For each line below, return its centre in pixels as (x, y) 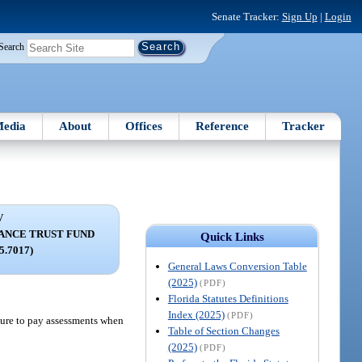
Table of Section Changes (223, 330)
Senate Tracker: (246, 16)
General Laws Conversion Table (237, 266)
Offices (143, 126)
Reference (223, 126)
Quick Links (232, 236)
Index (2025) (196, 314)
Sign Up (299, 16)
